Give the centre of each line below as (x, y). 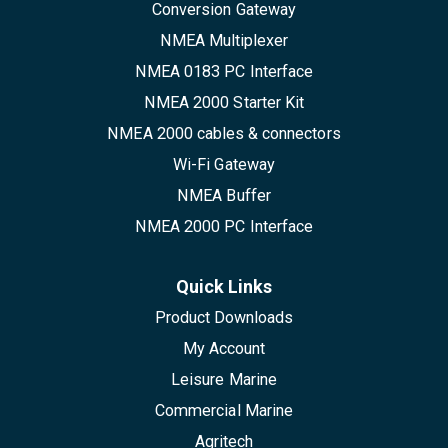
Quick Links (224, 287)
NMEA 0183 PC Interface (224, 72)
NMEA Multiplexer (224, 41)
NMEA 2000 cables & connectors (224, 134)
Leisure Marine (224, 380)
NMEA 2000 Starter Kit (224, 103)
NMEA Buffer (224, 196)
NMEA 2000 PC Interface (224, 227)
